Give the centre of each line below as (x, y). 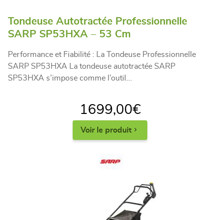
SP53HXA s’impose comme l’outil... (70, 78)
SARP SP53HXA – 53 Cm (69, 34)
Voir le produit (106, 130)
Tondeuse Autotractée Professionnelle (97, 21)
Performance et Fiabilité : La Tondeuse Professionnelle (102, 54)
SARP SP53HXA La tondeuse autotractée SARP (92, 66)
